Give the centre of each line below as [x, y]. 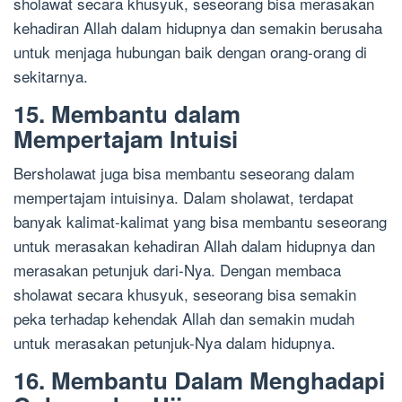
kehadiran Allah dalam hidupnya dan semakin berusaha [198, 28]
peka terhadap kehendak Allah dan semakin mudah [184, 319]
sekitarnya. [51, 76]
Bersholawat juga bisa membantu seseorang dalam [184, 173]
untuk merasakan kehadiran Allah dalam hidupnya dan [194, 246]
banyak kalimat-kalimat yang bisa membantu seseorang [200, 222]
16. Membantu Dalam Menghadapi [199, 380]
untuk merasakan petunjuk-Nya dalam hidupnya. [175, 343]
